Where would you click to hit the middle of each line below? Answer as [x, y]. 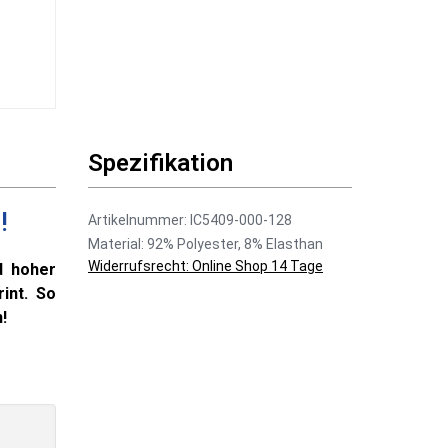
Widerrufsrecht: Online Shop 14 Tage [205, 266]
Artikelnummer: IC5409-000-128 [190, 220]
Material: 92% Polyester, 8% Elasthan [205, 244]
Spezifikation [160, 163]
